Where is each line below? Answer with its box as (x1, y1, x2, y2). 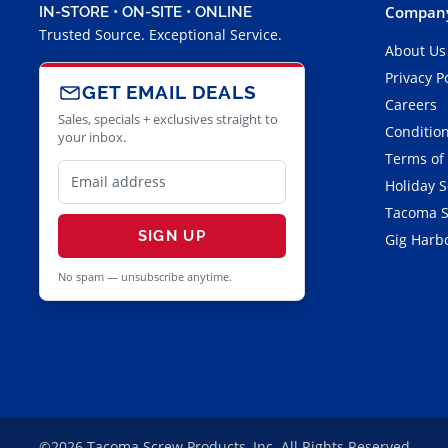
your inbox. (58, 128, 126, 146)
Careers (384, 94, 437, 114)
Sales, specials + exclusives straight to (58, 110, 278, 128)
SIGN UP (137, 226, 207, 245)
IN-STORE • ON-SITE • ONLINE (39, 2, 252, 21)
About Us (384, 40, 446, 60)
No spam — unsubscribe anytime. (58, 268, 232, 284)
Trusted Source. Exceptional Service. (39, 24, 282, 44)
